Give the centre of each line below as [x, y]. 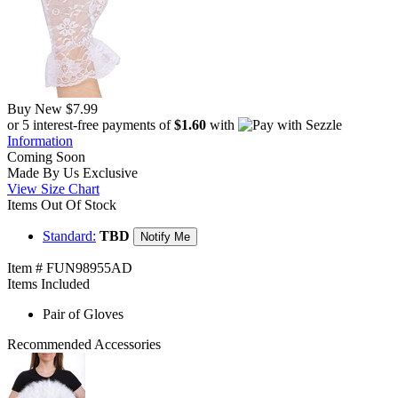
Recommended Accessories [84, 345]
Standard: [69, 236]
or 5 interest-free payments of [91, 125]
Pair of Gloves [83, 314]
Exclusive [108, 173]
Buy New [35, 109]
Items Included [48, 284]
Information [40, 141]
